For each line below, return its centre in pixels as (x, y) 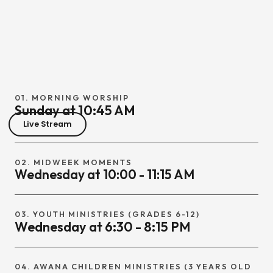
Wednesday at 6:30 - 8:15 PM (103, 227)
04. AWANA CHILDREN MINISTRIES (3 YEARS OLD (133, 267)
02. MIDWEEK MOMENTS (73, 162)
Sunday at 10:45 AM (75, 111)
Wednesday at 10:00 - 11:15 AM (105, 175)
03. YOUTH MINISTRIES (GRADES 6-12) (107, 214)
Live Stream (48, 124)
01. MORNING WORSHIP (72, 98)
